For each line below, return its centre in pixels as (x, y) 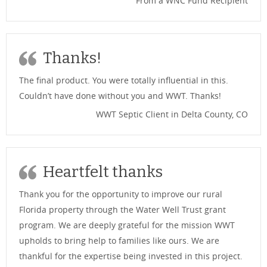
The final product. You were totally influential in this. (124, 80)
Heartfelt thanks (103, 172)
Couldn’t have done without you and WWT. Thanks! (120, 95)
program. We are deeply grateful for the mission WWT (127, 225)
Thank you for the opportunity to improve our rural (121, 194)
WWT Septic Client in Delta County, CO (172, 114)
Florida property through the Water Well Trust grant (122, 209)
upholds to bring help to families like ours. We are (119, 240)
